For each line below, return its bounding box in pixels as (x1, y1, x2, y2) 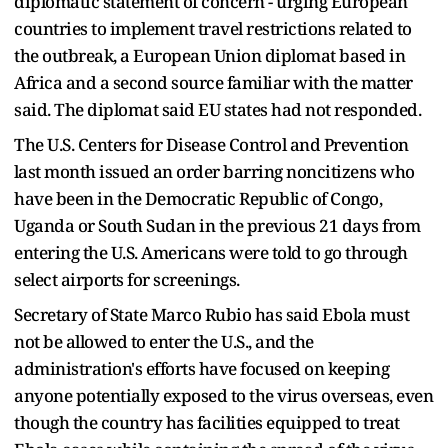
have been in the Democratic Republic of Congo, (14, 186, 382, 210)
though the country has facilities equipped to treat (14, 410, 400, 434)
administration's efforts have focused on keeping (14, 356, 389, 380)
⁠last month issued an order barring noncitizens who (14, 159, 415, 183)
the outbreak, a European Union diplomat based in (14, 43, 405, 67)
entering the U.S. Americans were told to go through (14, 240, 408, 264)
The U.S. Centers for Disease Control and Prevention (14, 132, 409, 156)
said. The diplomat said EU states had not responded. (14, 97, 421, 121)
